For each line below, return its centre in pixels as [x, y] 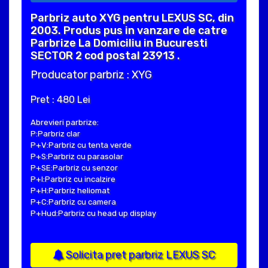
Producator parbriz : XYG [91, 74]
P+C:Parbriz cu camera [73, 202]
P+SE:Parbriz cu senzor [74, 167]
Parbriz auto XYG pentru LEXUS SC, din [132, 18]
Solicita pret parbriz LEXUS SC [139, 255]
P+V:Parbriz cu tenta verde [81, 145]
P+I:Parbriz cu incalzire [73, 179]
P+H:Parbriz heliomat [70, 190]
